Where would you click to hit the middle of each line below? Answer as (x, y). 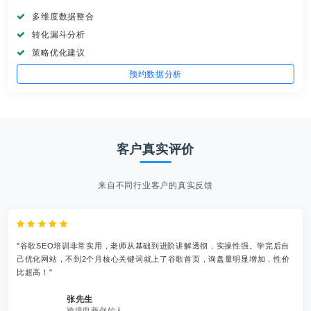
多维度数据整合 (62, 17)
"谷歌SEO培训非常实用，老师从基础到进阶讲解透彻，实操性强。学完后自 (153, 246)
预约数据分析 (155, 74)
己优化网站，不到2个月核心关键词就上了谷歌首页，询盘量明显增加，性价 (153, 259)
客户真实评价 (155, 149)
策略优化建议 (57, 53)
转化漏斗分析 (57, 35)
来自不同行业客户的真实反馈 (155, 186)
